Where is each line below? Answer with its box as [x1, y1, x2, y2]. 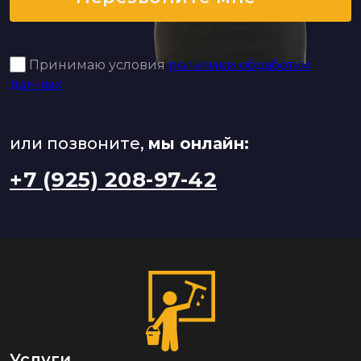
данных [10, 77, 61, 93]
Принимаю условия [29, 57, 168, 73]
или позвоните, [10, 134, 148, 154]
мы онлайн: [148, 134, 249, 154]
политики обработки [168, 57, 311, 73]
